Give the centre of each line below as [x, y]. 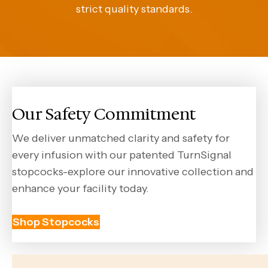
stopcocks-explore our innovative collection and [133, 171]
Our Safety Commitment [104, 114]
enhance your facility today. [80, 188]
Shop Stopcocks [56, 222]
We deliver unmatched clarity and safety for [121, 138]
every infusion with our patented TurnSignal [122, 155]
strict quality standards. [134, 9]
